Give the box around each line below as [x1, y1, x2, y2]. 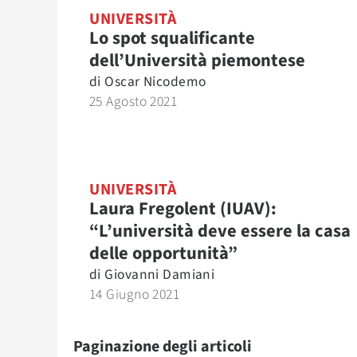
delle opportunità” [89, 241, 237, 266]
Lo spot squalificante [89, 25, 255, 51]
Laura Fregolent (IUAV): [89, 196, 277, 222]
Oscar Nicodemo [104, 72, 206, 92]
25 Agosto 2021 [89, 92, 178, 112]
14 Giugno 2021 [89, 284, 180, 304]
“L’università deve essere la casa [89, 218, 351, 244]
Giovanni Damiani [104, 265, 215, 284]
